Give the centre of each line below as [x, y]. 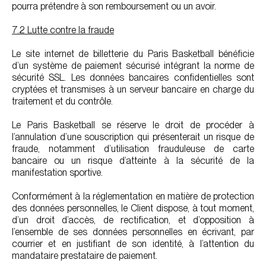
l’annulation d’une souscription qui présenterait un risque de [133, 137]
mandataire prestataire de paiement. [85, 256]
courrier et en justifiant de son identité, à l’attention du [133, 244]
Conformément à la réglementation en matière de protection [133, 196]
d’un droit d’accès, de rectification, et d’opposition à [133, 220]
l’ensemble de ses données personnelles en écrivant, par [133, 232]
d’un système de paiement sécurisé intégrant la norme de [133, 66]
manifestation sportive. [57, 172]
